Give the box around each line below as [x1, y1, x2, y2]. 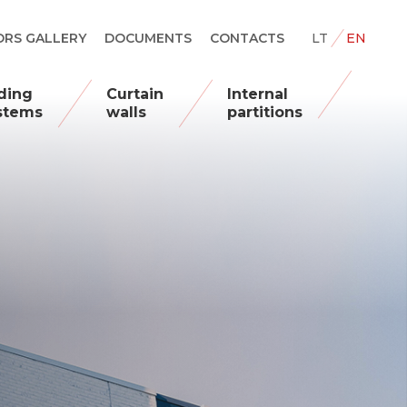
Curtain [106, 85, 164, 103]
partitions [227, 104, 303, 121]
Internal [227, 85, 289, 103]
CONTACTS [210, 30, 285, 46]
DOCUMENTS [104, 30, 193, 46]
